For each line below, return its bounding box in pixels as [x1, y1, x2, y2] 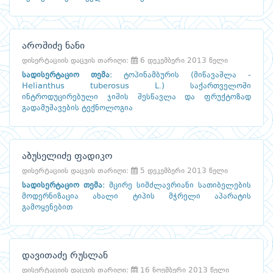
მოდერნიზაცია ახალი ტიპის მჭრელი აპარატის [22, 193, 251, 201]
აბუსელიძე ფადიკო [22, 152, 113, 162]
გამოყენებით [22, 204, 73, 212]
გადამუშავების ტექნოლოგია [22, 104, 133, 113]
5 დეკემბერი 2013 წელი [138, 168, 228, 175]
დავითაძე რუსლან [22, 251, 108, 261]
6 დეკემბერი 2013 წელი [138, 57, 228, 65]
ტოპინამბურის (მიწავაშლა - [124, 71, 251, 80]
